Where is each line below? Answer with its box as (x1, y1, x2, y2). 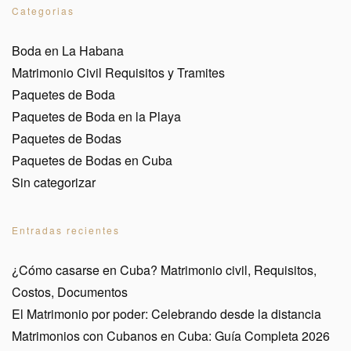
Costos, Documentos (12, 282, 128, 301)
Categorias (12, 3, 74, 17)
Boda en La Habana (12, 41, 124, 60)
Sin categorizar (12, 172, 96, 191)
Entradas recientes (12, 223, 120, 237)
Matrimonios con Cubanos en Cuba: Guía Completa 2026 (12, 326, 330, 345)
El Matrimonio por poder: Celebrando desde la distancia (12, 304, 321, 323)
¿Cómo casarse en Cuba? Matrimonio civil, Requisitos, (12, 260, 317, 279)
